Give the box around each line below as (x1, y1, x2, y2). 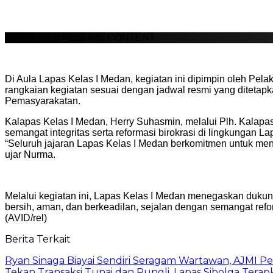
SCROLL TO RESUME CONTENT (5, 32, 155, 43)
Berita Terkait (5, 233, 71, 245)
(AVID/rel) (5, 212, 47, 223)
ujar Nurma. (5, 149, 55, 160)
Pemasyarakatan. (5, 95, 80, 106)
